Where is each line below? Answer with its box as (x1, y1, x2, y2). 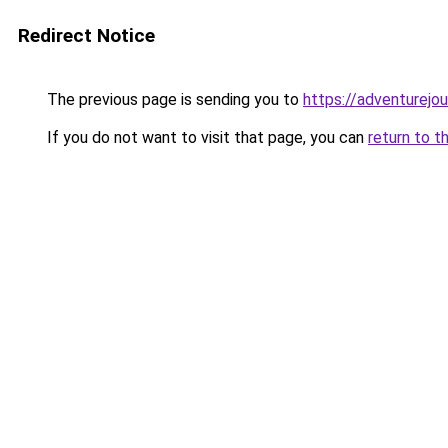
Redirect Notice (18, 24, 155, 47)
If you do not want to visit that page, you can (43, 128, 368, 147)
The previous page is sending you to (43, 90, 303, 109)
